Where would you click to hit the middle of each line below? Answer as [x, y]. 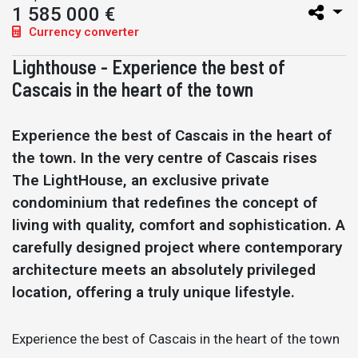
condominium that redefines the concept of [165, 203]
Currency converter [82, 32]
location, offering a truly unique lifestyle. [153, 292]
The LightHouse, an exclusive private [141, 180]
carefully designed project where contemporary [177, 247]
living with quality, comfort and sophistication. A [179, 225]
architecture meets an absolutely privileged [164, 270]
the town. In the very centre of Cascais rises [165, 158]
